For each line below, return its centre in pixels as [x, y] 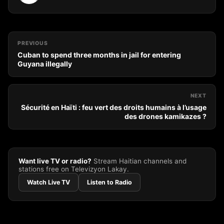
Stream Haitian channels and [139, 161]
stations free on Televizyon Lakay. [74, 169]
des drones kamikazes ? [165, 116]
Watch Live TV [48, 182]
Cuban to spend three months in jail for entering [99, 55]
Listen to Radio [109, 182]
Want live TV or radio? [55, 161]
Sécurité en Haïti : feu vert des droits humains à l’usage [114, 107]
